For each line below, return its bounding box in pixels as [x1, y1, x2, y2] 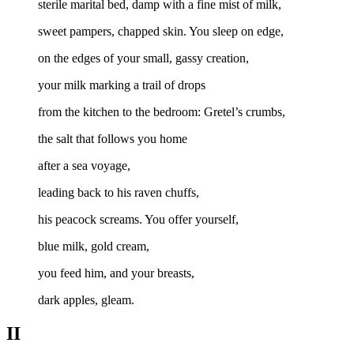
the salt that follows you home [38, 132, 187, 146]
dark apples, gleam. [38, 293, 134, 307]
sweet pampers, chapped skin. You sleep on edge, [38, 24, 284, 39]
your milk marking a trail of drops [38, 78, 205, 92]
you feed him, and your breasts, [38, 266, 194, 281]
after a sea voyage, [38, 159, 130, 173]
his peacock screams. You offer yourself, [38, 213, 239, 227]
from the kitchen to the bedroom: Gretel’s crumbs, [38, 105, 285, 119]
